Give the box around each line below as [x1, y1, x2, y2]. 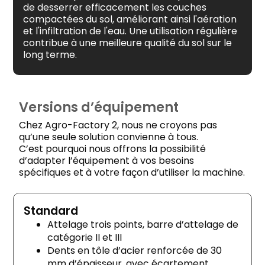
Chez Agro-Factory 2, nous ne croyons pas [19, 118, 218, 132]
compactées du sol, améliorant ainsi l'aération [22, 12, 237, 26]
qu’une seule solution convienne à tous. [19, 130, 199, 144]
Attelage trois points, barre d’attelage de [47, 217, 238, 231]
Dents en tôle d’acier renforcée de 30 [47, 243, 222, 257]
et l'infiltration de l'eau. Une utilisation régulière [22, 24, 237, 38]
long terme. [22, 47, 77, 62]
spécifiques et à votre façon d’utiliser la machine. [19, 165, 245, 179]
